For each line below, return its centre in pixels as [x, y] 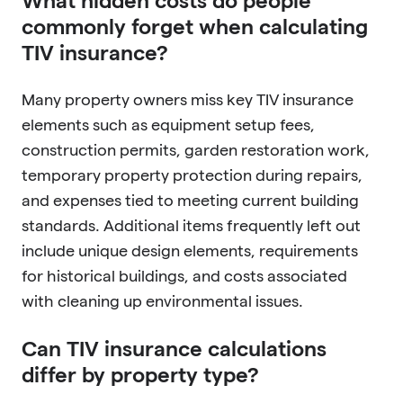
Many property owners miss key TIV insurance [188, 99]
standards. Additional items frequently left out [191, 225]
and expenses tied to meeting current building [190, 200]
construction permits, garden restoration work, [196, 149]
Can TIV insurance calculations [174, 348]
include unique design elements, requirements [190, 250]
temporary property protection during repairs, [192, 175]
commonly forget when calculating [195, 26]
